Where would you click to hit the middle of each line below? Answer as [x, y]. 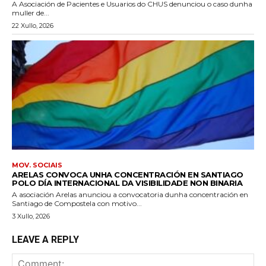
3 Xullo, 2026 [31, 216]
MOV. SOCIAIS [37, 165]
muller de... [31, 12]
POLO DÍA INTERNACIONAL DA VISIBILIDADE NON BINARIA [127, 183]
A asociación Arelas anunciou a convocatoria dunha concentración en [130, 194]
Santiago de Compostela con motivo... [77, 203]
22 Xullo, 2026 [33, 25]
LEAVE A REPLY [45, 239]
